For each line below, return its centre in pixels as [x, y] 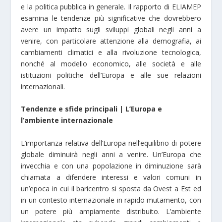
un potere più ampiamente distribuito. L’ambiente [111, 211]
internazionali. [43, 87]
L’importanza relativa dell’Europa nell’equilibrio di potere [111, 143]
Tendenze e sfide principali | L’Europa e [92, 109]
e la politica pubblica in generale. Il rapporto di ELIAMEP [111, 7]
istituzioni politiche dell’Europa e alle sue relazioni [111, 75]
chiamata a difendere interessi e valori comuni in [111, 177]
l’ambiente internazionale [67, 120]
